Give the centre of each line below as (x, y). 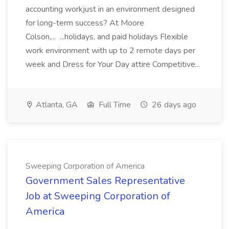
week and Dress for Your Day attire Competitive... (114, 64)
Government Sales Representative (105, 181)
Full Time (114, 105)
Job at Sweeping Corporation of (98, 196)
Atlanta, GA (56, 105)
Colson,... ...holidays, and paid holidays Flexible (107, 37)
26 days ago (173, 105)
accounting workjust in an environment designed (110, 9)
